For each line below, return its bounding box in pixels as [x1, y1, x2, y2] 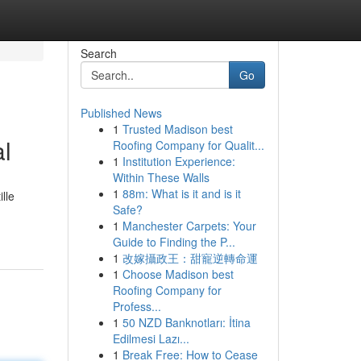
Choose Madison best [122, 266, 234, 282]
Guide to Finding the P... [112, 234, 235, 250]
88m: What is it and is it [122, 185, 241, 201]
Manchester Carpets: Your [122, 218, 256, 234]
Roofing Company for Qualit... [112, 137, 264, 153]
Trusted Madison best [122, 121, 233, 137]
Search [80, 45, 117, 61]
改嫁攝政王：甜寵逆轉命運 [122, 250, 258, 266]
